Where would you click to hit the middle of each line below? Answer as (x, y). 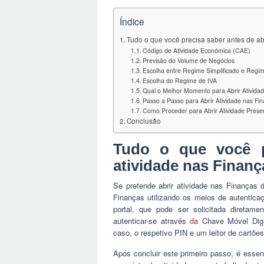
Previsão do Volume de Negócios (188, 61)
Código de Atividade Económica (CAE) (196, 51)
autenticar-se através (151, 221)
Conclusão (144, 121)
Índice (132, 21)
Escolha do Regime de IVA (179, 81)
